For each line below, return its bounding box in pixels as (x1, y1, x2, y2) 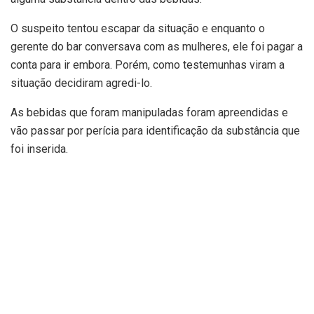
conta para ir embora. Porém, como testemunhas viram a (11, 58, 285, 72)
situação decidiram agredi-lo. (11, 76, 152, 90)
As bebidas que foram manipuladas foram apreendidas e (11, 106, 288, 120)
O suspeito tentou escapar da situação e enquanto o (11, 22, 265, 36)
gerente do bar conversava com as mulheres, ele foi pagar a (11, 40, 303, 54)
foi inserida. (11, 142, 68, 156)
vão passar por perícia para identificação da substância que (11, 124, 300, 138)
